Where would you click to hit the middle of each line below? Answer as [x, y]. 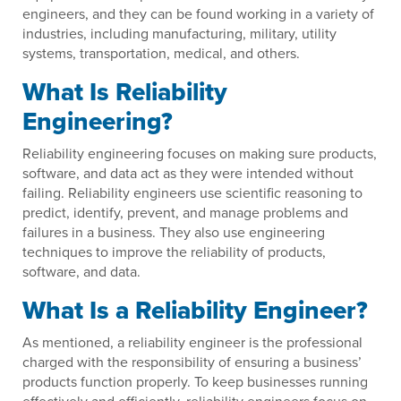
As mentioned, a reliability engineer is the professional [192, 342]
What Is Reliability [125, 92]
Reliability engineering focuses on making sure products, [200, 154]
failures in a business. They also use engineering [174, 232]
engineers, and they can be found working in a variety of [198, 14]
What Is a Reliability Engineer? [195, 311]
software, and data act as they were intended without [188, 173]
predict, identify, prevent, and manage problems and [185, 213]
